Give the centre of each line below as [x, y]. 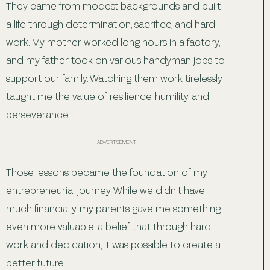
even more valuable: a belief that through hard [108, 226]
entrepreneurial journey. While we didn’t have [105, 190]
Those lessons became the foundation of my [107, 172]
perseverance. [38, 114]
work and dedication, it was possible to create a [113, 244]
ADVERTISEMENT [117, 142]
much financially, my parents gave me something [113, 208]
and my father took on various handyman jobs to [115, 60]
